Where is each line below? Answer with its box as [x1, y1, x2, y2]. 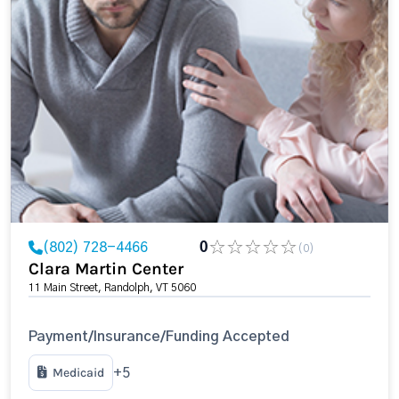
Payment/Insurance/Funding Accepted [28, 330, 289, 344]
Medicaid [53, 365, 104, 380]
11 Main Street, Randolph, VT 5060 [28, 282, 196, 293]
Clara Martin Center [28, 259, 183, 279]
